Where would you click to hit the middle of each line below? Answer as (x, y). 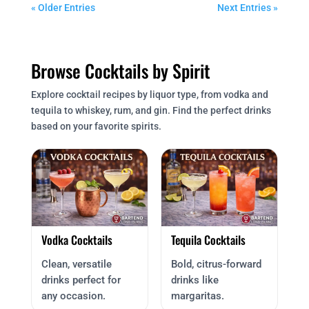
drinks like (195, 280)
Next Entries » (248, 8)
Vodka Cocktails (77, 240)
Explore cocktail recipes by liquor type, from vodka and (149, 95)
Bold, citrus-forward (216, 265)
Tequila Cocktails (208, 240)
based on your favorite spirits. (96, 127)
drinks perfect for (81, 280)
